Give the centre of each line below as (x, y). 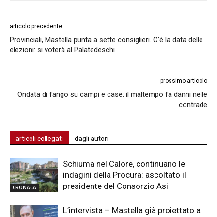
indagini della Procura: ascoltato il (124, 175)
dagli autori (92, 138)
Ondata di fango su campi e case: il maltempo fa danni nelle (112, 94)
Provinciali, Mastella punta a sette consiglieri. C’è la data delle (106, 39)
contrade (193, 104)
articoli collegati (39, 138)
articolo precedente (36, 26)
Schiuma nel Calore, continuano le (124, 163)
